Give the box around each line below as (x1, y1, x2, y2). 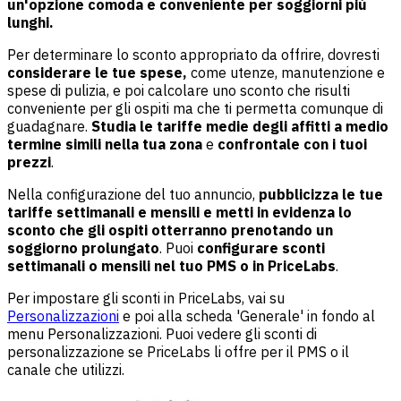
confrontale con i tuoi (218, 134, 367, 153)
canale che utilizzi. (7, 360, 124, 379)
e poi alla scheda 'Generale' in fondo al (119, 306, 375, 325)
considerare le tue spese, (7, 63, 187, 81)
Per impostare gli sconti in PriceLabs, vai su (7, 288, 285, 307)
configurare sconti (197, 238, 325, 257)
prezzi (7, 152, 51, 171)
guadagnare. (7, 116, 91, 135)
